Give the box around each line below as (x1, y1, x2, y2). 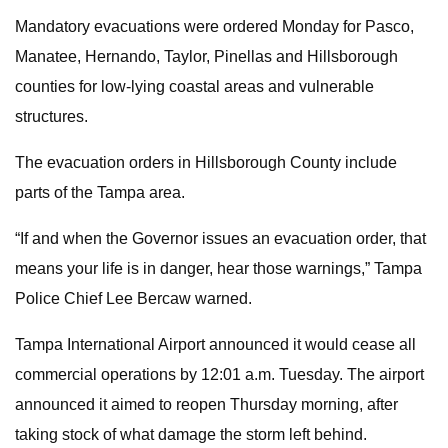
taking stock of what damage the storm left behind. (15, 426, 367, 443)
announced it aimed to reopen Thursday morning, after (15, 396, 398, 413)
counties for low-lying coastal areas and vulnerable (15, 78, 374, 95)
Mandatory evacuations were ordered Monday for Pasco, (15, 18, 414, 35)
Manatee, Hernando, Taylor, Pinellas (15, 48, 272, 65)
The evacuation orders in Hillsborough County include (15, 154, 397, 171)
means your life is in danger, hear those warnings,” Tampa (15, 260, 422, 277)
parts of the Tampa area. (15, 184, 185, 201)
